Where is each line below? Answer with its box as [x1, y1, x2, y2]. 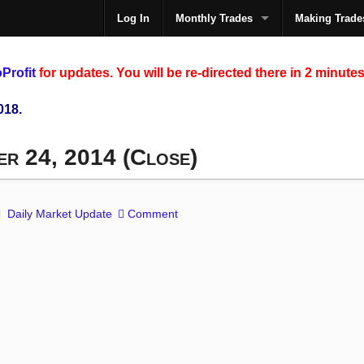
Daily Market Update [7, 207, 113, 220]
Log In [117, 12, 149, 24]
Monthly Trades [175, 12, 253, 24]
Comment [128, 207, 179, 220]
